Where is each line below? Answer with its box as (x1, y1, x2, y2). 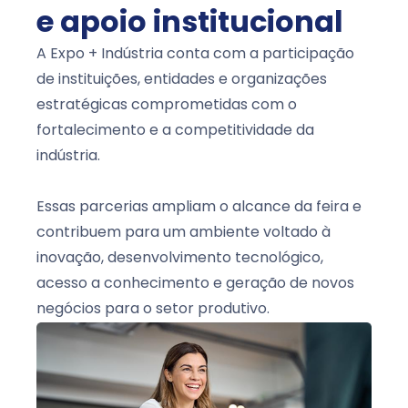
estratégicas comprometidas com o (36, 93, 297, 117)
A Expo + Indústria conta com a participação (36, 42, 354, 66)
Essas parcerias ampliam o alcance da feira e (36, 195, 362, 219)
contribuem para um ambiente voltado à (36, 220, 331, 245)
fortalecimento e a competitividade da (36, 118, 314, 143)
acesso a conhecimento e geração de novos (36, 271, 354, 296)
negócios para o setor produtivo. (36, 297, 270, 321)
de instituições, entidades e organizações (36, 67, 327, 92)
